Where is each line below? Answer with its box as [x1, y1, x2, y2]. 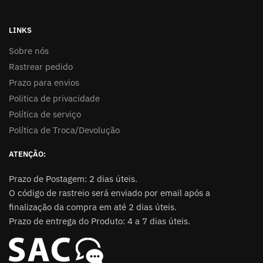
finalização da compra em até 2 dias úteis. [9, 201, 177, 213]
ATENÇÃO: [9, 149, 46, 159]
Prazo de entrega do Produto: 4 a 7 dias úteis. [9, 215, 190, 227]
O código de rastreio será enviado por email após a [9, 187, 210, 198]
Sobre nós [9, 45, 49, 56]
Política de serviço [9, 108, 81, 120]
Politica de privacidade [9, 92, 100, 104]
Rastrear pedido [9, 60, 73, 72]
